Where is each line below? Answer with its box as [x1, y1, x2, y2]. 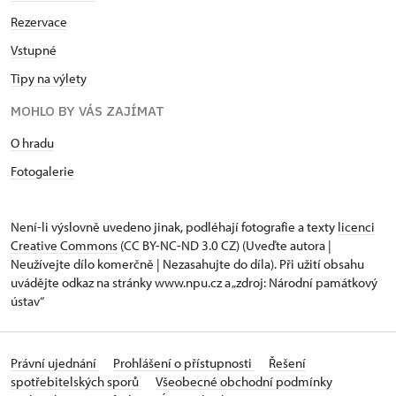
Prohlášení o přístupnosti [113, 354, 255, 371]
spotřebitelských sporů [11, 372, 141, 390]
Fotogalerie [11, 162, 74, 179]
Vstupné [11, 41, 57, 58]
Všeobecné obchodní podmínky [156, 372, 332, 390]
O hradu [11, 133, 54, 151]
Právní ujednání [11, 354, 99, 371]
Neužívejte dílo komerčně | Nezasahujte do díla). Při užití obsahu [11, 255, 364, 272]
